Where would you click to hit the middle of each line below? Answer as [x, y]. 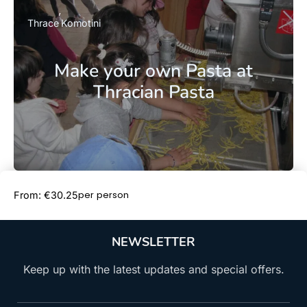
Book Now [237, 195]
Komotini [81, 23]
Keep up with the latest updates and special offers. [153, 270]
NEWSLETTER [153, 242]
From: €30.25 [46, 195]
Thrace [43, 23]
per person [103, 195]
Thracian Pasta [153, 91]
